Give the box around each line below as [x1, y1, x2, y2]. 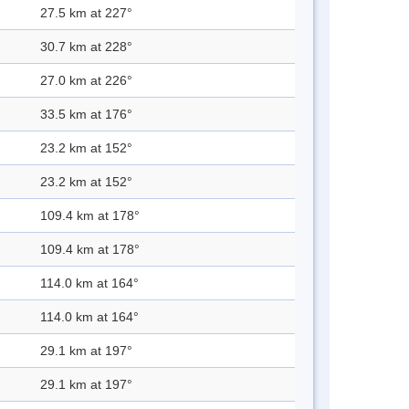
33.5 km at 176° [40, 107, 132, 122]
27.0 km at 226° [40, 73, 132, 89]
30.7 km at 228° [40, 39, 132, 55]
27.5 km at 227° [40, 5, 132, 21]
